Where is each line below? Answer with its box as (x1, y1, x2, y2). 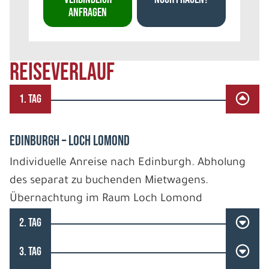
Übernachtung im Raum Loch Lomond (10, 193, 202, 205)
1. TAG (19, 91, 41, 106)
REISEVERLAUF (10, 58, 115, 87)
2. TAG (19, 215, 41, 230)
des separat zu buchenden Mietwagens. (10, 175, 208, 187)
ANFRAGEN (68, 5, 107, 20)
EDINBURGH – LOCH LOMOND (10, 131, 130, 150)
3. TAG (19, 244, 41, 259)
